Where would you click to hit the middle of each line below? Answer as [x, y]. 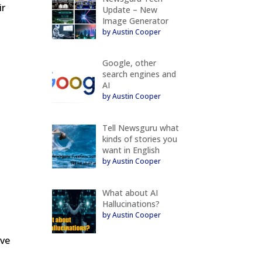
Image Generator [135, 20]
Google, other [129, 63]
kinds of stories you [139, 139]
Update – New [130, 9]
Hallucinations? [131, 204]
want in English [131, 150]
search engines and [139, 74]
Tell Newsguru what [140, 128]
